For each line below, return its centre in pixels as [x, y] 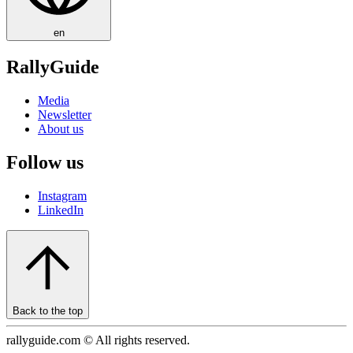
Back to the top [48, 310]
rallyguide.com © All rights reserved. [98, 340]
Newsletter [65, 115]
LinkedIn [61, 210]
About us [61, 129]
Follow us [45, 162]
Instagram [62, 195]
